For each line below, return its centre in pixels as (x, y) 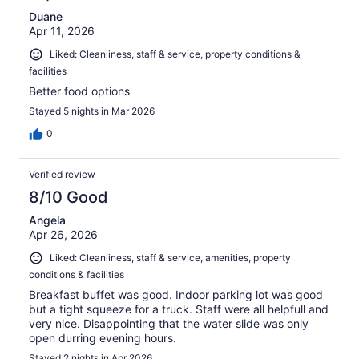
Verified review (62, 175)
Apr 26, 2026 (63, 235)
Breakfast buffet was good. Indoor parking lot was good (176, 294)
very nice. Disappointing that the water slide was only (169, 323)
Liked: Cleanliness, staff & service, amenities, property (170, 258)
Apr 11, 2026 (62, 31)
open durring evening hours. (103, 337)
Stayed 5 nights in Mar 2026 (92, 111)
